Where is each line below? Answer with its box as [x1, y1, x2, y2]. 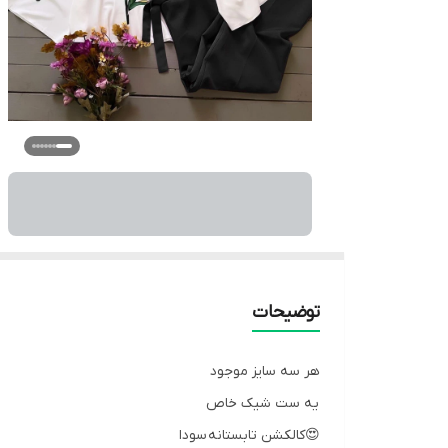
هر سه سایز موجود [210, 361, 320, 381]
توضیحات [252, 300, 320, 324]
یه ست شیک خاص [204, 393, 320, 413]
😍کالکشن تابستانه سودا [179, 425, 320, 445]
